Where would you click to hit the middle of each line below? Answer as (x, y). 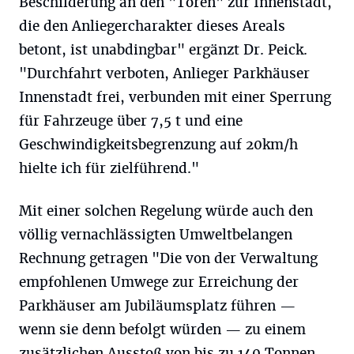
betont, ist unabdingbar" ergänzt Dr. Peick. (163, 49)
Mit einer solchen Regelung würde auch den (166, 211)
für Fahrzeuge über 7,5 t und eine (131, 121)
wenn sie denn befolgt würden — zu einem (162, 329)
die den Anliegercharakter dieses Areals (152, 26)
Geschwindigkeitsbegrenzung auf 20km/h (158, 144)
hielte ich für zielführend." (109, 168)
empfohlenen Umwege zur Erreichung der (159, 282)
